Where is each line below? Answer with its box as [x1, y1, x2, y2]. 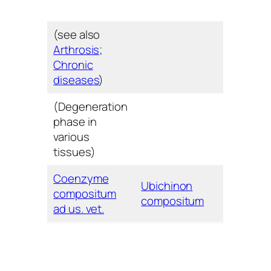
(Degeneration [53, 98, 128, 114]
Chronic [53, 56, 93, 73]
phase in [53, 113, 97, 129]
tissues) [53, 143, 96, 160]
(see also [53, 26, 100, 42]
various [53, 128, 90, 145]
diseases [53, 71, 99, 88]
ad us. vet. [53, 200, 105, 217]
